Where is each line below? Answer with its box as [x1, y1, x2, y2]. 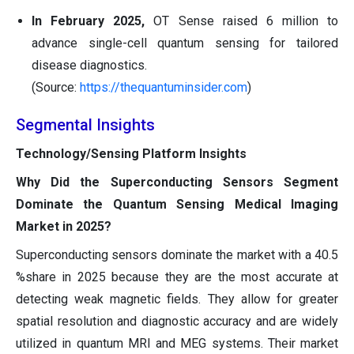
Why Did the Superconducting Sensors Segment [16, 175, 338, 190]
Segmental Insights [16, 115, 155, 135]
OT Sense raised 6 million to [145, 13, 338, 29]
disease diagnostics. [32, 58, 147, 73]
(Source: [32, 80, 80, 96]
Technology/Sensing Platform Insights [16, 146, 247, 162]
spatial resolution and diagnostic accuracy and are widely [16, 314, 338, 330]
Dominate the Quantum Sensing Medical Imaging [16, 197, 338, 213]
